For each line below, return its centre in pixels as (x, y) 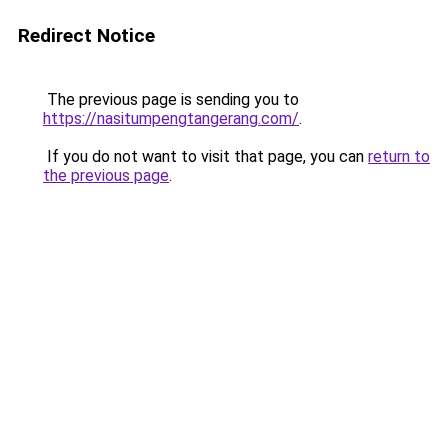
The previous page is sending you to (171, 99)
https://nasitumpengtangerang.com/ (171, 118)
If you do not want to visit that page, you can (205, 156)
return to (399, 156)
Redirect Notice (86, 35)
